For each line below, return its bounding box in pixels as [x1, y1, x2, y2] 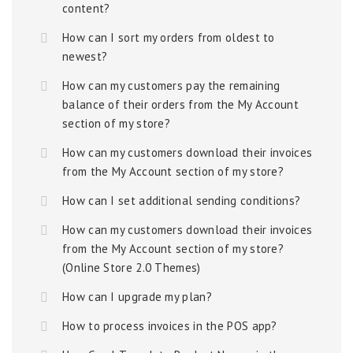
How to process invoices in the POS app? [62, 318, 277, 333]
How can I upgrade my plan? [62, 289, 212, 304]
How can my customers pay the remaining [62, 78, 281, 93]
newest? [62, 49, 108, 64]
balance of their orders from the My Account [62, 97, 299, 112]
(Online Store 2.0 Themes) [62, 260, 201, 275]
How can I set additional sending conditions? [62, 193, 301, 208]
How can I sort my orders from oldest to [62, 30, 275, 45]
